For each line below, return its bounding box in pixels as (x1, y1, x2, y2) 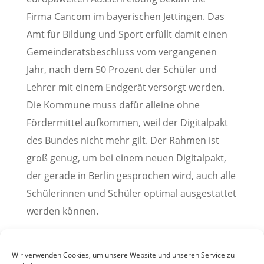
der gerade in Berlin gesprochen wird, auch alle (26, 169, 236, 183)
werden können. (26, 204, 101, 218)
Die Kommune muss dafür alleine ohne (26, 98, 200, 112)
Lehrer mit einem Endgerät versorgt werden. (26, 81, 225, 94)
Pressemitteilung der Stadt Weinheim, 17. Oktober (26, 232, 231, 245)
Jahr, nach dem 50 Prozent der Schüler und (26, 63, 217, 77)
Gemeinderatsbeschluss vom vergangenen (26, 45, 217, 59)
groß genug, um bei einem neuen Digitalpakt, (26, 151, 226, 165)
